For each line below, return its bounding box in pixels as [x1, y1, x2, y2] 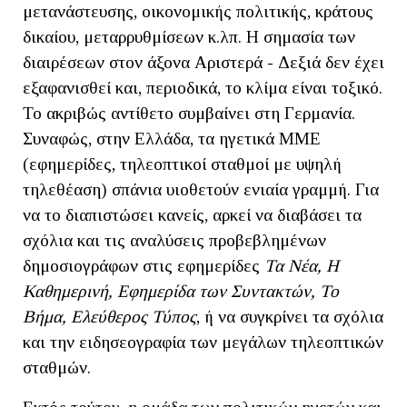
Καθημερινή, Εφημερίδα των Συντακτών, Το [23, 281, 339, 301]
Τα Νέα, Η [264, 255, 339, 275]
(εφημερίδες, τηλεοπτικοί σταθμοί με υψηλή [23, 154, 342, 174]
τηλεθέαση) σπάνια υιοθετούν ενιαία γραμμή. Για [23, 179, 383, 199]
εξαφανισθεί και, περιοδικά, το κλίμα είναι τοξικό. [23, 77, 382, 97]
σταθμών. [23, 357, 91, 377]
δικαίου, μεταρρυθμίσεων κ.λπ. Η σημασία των [23, 26, 355, 46]
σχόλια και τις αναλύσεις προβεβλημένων [23, 230, 326, 250]
